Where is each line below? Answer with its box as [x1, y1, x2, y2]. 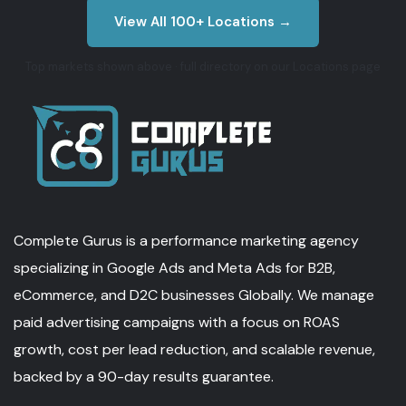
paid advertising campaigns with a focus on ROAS [14, 312, 340, 332]
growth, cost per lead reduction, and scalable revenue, [14, 339, 375, 359]
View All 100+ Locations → [114, 12, 292, 31]
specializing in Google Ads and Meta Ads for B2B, [14, 257, 335, 277]
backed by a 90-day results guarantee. [14, 366, 274, 386]
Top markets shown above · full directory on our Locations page [25, 58, 381, 74]
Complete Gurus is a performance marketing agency [14, 230, 359, 250]
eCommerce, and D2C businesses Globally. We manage [14, 285, 374, 304]
